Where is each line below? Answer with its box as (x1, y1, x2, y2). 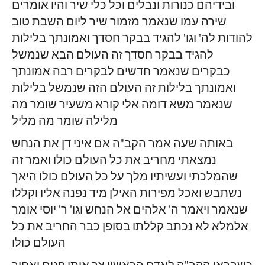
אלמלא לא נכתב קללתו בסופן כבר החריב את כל (12, 219, 248, 235)
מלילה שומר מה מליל (12, 114, 118, 130)
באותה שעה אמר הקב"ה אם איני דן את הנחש (12, 137, 233, 152)
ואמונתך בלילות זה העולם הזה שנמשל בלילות (12, 81, 236, 96)
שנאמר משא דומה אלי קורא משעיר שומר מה (12, 98, 232, 113)
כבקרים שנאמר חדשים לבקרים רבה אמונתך (12, 64, 230, 80)
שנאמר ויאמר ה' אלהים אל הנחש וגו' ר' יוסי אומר (12, 203, 248, 218)
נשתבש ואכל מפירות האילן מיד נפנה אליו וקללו (12, 186, 242, 202)
